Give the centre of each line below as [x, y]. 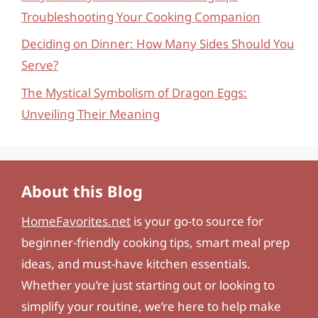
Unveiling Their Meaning [91, 114]
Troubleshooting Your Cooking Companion [141, 16]
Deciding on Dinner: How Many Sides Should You [158, 44]
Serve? [40, 65]
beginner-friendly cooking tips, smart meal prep [155, 242]
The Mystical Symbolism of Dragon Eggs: [134, 92]
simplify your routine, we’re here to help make [151, 306]
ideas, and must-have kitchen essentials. [136, 263]
